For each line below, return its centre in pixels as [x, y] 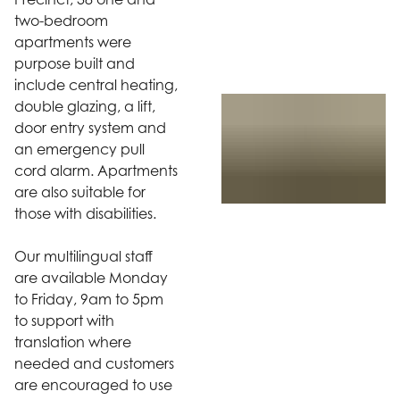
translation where [73, 342]
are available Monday [91, 277]
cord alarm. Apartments [96, 170]
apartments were [73, 42]
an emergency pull [79, 149]
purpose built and [75, 63]
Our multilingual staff [83, 256]
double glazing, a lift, [85, 106]
